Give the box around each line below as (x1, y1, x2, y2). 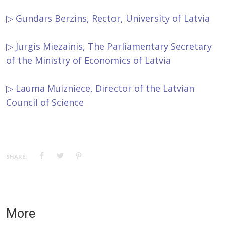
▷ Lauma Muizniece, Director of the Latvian (6, 82, 194, 95)
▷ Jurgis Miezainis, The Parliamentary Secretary (6, 40, 212, 53)
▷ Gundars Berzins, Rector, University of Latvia (6, 12, 210, 25)
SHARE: (6, 153, 27, 161)
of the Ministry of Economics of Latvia (6, 54, 171, 67)
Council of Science (6, 96, 84, 109)
